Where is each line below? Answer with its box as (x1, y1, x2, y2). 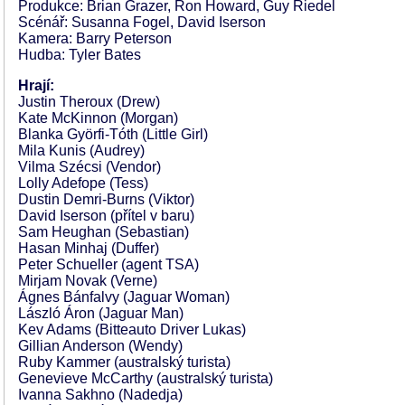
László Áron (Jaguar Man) (18, 306, 184, 321)
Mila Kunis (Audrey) (18, 143, 145, 158)
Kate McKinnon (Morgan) (18, 110, 178, 126)
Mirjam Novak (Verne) (18, 273, 157, 288)
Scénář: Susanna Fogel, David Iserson (18, 14, 266, 30)
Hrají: (18, 78, 54, 93)
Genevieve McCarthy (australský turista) (18, 371, 273, 386)
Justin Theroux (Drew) (18, 94, 160, 109)
